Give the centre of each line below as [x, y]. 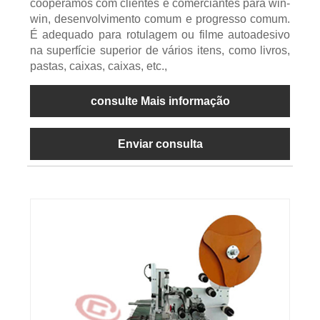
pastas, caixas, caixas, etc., [98, 66]
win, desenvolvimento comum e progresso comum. [160, 19]
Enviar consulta [160, 144]
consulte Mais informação [160, 101]
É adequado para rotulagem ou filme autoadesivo [160, 35]
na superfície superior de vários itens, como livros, [160, 51]
